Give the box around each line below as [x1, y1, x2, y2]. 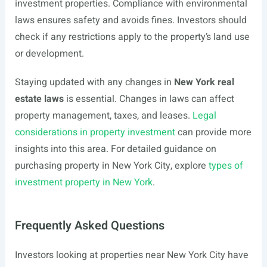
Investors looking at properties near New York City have [14, 248, 249, 262]
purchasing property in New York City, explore [14, 159, 209, 173]
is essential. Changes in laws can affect [63, 92, 234, 106]
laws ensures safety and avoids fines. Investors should [14, 13, 247, 27]
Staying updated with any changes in [14, 75, 174, 89]
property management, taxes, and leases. [14, 108, 193, 123]
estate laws [14, 92, 64, 106]
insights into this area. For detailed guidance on [14, 142, 216, 156]
